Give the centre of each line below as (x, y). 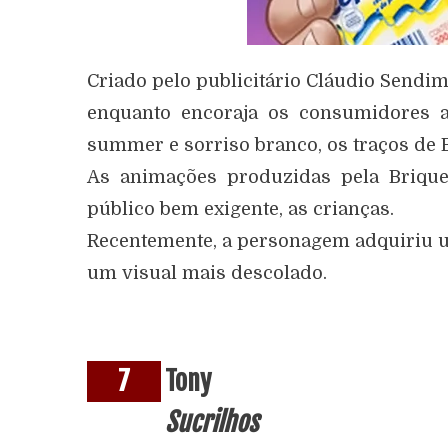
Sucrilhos (211, 422)
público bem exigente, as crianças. (240, 209)
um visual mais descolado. (207, 273)
